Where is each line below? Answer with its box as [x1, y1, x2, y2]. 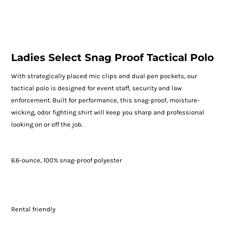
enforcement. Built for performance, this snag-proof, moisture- [11, 96, 200, 104]
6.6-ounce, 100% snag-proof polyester [11, 156, 122, 164]
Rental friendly [11, 205, 55, 213]
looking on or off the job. [11, 121, 83, 129]
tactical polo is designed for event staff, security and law [11, 84, 182, 92]
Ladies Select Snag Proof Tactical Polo [11, 51, 214, 64]
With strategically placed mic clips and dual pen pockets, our [11, 72, 197, 80]
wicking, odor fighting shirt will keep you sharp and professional [11, 108, 204, 117]
